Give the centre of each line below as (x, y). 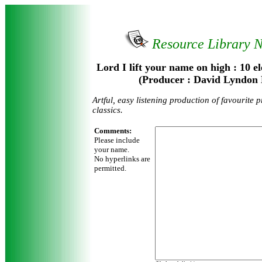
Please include (117, 140)
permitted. (110, 168)
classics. (108, 110)
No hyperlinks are (122, 159)
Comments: (113, 131)
